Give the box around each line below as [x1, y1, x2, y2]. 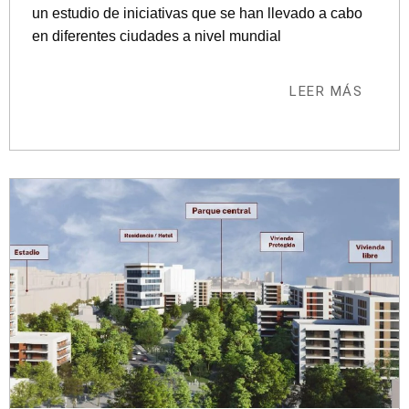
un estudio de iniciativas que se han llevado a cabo [32, 5, 362, 22]
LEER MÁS [289, 83, 362, 100]
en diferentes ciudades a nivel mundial [32, 28, 281, 45]
